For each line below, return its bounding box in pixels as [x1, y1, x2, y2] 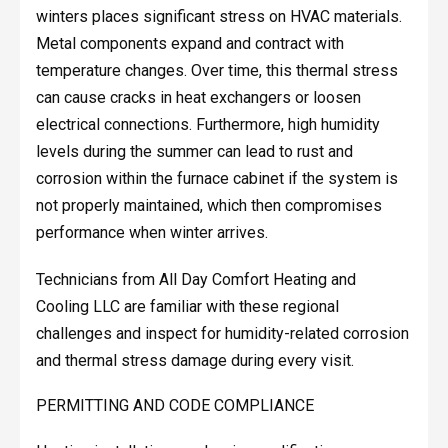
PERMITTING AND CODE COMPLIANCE [35, 395, 314, 415]
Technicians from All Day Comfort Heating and [35, 269, 356, 289]
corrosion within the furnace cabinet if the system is [35, 168, 398, 188]
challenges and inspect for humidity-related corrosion [35, 323, 409, 343]
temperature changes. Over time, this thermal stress [35, 60, 398, 80]
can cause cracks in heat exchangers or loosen [35, 87, 361, 107]
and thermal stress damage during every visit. [35, 350, 354, 370]
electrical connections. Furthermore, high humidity [35, 114, 380, 134]
